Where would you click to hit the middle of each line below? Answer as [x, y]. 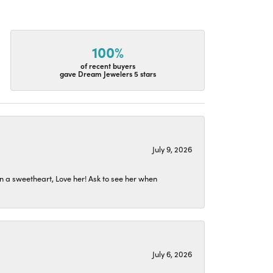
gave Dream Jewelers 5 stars [108, 74]
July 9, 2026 [172, 149]
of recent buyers [108, 66]
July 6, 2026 [172, 253]
